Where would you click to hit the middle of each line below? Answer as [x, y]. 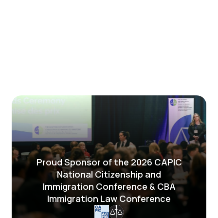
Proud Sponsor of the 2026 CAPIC [109, 162]
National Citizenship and [109, 174]
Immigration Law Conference [109, 198]
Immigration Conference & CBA [109, 186]
